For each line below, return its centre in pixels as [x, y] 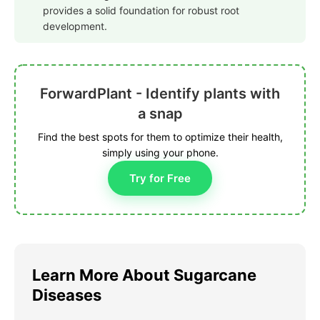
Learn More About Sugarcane [144, 275]
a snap [160, 114]
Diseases [67, 295]
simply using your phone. [160, 153]
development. [75, 26]
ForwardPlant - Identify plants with [160, 94]
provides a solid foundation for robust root [141, 11]
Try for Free [160, 179]
